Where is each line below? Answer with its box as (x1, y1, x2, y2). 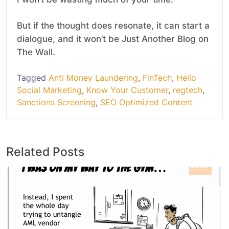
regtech (173, 85, 202, 96)
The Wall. (17, 47, 55, 58)
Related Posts (6, 144, 84, 159)
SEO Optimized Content (100, 97, 193, 108)
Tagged (17, 73, 49, 83)
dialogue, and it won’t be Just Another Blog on (17, 34, 209, 44)
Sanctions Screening (17, 97, 96, 108)
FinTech (143, 73, 172, 83)
